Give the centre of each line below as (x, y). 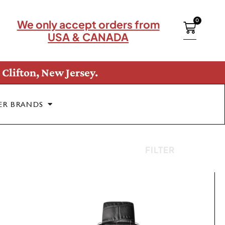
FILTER (160, 150)
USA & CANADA (88, 37)
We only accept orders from (88, 25)
